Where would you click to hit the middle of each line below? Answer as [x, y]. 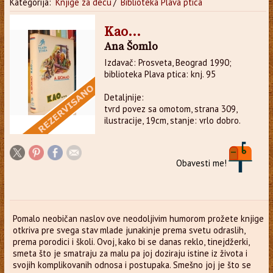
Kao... [122, 32]
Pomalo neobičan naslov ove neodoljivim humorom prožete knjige [138, 218]
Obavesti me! [202, 163]
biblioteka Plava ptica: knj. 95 [160, 74]
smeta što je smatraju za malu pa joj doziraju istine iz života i [130, 253]
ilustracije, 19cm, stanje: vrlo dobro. [172, 120]
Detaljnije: [124, 97]
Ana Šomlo [131, 46]
